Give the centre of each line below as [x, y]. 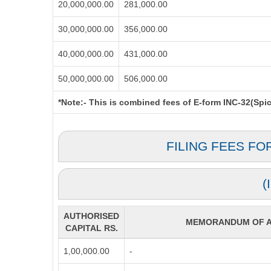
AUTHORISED [91, 216]
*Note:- [72, 102]
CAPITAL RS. [91, 228]
